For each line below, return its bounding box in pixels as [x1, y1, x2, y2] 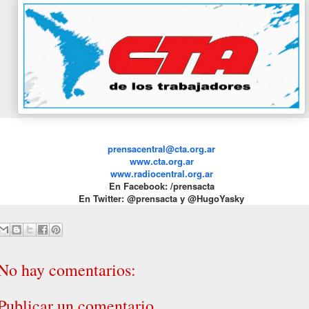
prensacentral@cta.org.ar [108, 142, 215, 156]
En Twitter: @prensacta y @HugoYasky [79, 192, 244, 206]
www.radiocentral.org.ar [110, 167, 213, 181]
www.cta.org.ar [129, 154, 194, 168]
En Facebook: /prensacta [108, 179, 215, 193]
